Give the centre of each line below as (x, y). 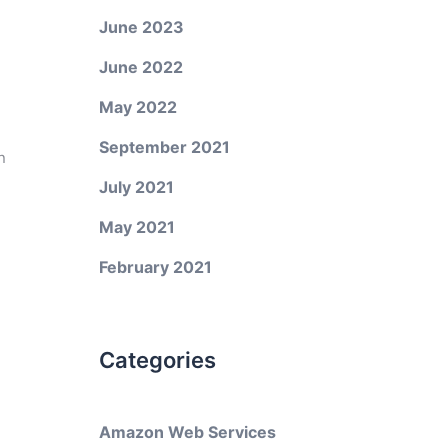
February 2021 (155, 267)
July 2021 (136, 187)
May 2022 (137, 107)
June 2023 (141, 27)
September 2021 (164, 147)
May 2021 (136, 227)
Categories (157, 360)
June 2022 (140, 67)
